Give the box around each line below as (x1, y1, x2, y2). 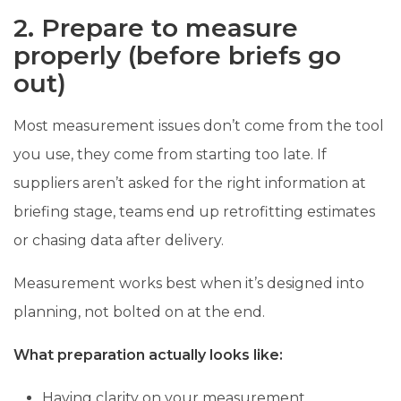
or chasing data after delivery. (13, 231, 224, 249)
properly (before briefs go (13, 39, 341, 71)
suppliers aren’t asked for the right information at (13, 174, 366, 192)
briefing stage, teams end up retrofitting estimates (13, 202, 375, 220)
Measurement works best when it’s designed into (13, 274, 364, 292)
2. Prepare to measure (13, 12, 298, 43)
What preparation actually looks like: (13, 346, 283, 363)
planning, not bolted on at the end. (13, 303, 265, 320)
